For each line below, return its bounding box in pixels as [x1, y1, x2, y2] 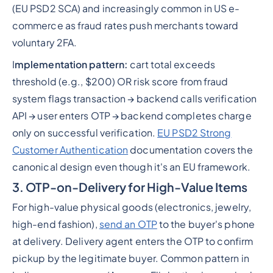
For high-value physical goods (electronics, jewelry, [12, 201, 252, 214]
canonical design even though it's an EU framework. [12, 160, 250, 173]
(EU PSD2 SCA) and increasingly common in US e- [12, 2, 240, 15]
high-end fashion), [12, 218, 99, 231]
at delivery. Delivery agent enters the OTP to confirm [12, 235, 253, 248]
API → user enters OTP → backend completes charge [12, 109, 252, 122]
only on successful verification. [12, 126, 158, 139]
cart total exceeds [128, 58, 216, 71]
